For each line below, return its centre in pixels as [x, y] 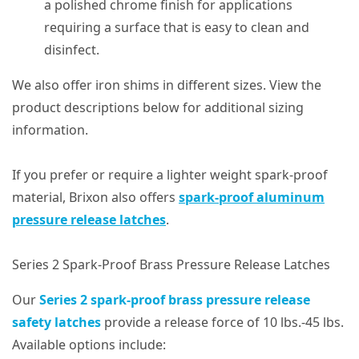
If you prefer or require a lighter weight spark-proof [170, 174]
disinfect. [75, 49]
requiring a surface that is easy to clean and [177, 27]
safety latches [56, 322]
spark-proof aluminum [252, 197]
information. [50, 129]
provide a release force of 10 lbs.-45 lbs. [222, 322]
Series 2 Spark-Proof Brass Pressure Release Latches [171, 264]
